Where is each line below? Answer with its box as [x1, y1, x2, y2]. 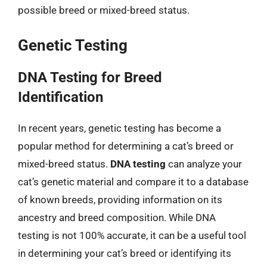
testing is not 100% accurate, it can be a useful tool [18, 229, 246, 241]
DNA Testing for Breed [18, 69, 162, 86]
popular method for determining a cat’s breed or [18, 139, 234, 152]
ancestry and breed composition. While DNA [18, 211, 216, 223]
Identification [18, 88, 103, 105]
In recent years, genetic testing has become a [18, 122, 221, 134]
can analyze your [166, 157, 242, 170]
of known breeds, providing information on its [18, 193, 222, 206]
